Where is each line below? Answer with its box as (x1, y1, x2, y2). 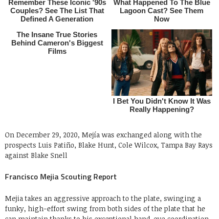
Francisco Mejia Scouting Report (5, 170, 117, 182)
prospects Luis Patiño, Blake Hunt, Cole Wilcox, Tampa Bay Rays (5, 140, 213, 150)
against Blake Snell (5, 150, 67, 160)
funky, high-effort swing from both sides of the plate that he (5, 203, 205, 213)
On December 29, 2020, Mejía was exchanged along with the (5, 130, 202, 139)
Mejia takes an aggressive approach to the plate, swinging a (5, 193, 201, 203)
